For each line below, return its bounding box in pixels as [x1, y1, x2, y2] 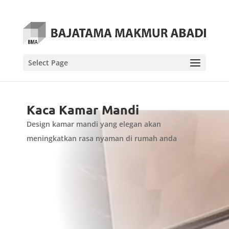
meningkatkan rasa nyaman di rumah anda [26, 133, 177, 144]
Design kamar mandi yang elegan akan [26, 119, 161, 129]
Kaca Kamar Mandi [26, 101, 139, 118]
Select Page [28, 57, 68, 67]
